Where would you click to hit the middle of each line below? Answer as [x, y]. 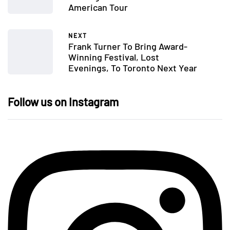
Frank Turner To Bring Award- [128, 46]
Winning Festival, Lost [114, 57]
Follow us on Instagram [63, 102]
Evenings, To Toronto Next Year [133, 68]
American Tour [98, 7]
